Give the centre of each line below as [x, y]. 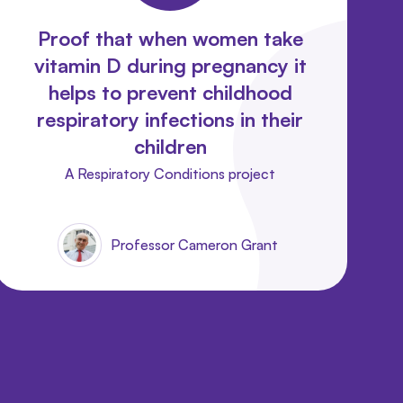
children [170, 146]
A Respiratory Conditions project [170, 173]
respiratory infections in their [170, 119]
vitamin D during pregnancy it [170, 65]
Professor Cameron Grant [194, 244]
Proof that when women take [170, 38]
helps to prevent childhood [170, 92]
